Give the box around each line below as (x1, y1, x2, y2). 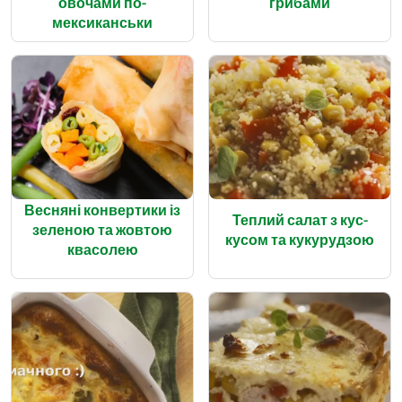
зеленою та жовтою (32, 220, 172, 238)
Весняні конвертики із (24, 200, 180, 218)
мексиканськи (52, 13, 153, 31)
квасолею (66, 240, 138, 258)
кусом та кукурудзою (225, 230, 374, 248)
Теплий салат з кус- (232, 210, 368, 228)
